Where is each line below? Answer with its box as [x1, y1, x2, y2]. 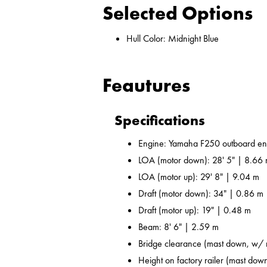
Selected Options [103, 1, 253, 26]
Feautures [103, 73, 190, 98]
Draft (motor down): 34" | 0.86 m [138, 187, 266, 200]
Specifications [114, 111, 205, 130]
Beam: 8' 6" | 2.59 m [138, 221, 219, 234]
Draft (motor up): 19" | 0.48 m [138, 204, 251, 217]
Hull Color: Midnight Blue [126, 32, 219, 45]
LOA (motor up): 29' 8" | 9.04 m [138, 170, 259, 184]
